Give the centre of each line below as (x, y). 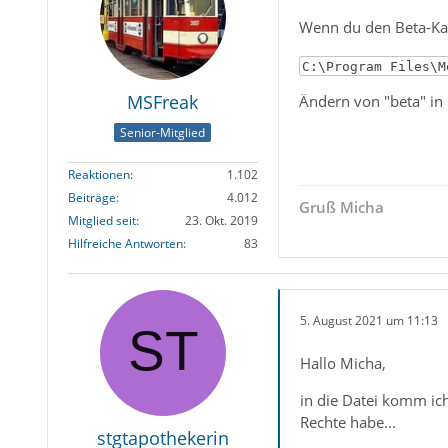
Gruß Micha (341, 206)
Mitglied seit (101, 220)
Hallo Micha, (342, 362)
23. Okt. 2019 (221, 220)
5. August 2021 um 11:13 (368, 321)
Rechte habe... (347, 421)
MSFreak (163, 102)
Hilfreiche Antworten (125, 243)
